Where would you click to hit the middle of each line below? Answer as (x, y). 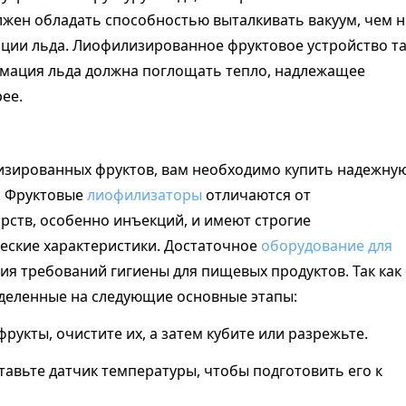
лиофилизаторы (145, 195)
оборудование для (327, 246)
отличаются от (256, 195)
